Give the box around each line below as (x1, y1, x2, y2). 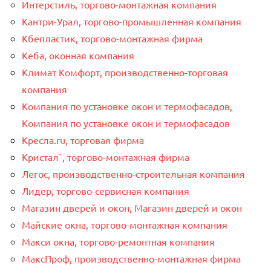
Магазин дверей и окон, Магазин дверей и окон (22, 201, 242, 214)
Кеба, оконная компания (22, 48, 134, 61)
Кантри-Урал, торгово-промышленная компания (22, 15, 241, 27)
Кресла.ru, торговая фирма (22, 133, 144, 146)
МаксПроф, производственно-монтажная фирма (22, 252, 241, 264)
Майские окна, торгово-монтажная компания (22, 218, 227, 230)
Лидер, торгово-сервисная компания (22, 184, 189, 197)
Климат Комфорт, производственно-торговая (22, 65, 228, 78)
